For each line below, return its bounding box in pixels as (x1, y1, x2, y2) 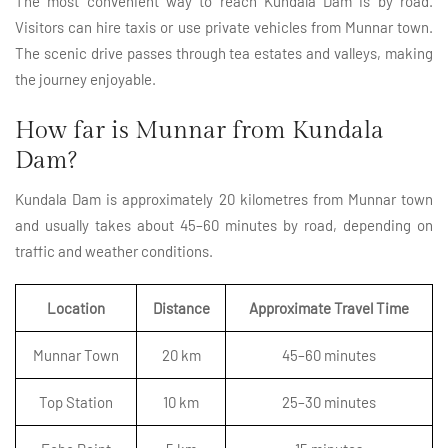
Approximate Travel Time (249, 299, 409, 318)
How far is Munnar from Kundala (15, 117, 384, 146)
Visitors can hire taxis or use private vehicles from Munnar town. (15, 18, 433, 37)
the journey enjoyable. (15, 70, 156, 89)
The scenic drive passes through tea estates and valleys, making (15, 44, 433, 63)
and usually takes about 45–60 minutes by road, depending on (15, 216, 433, 235)
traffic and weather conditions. (15, 242, 213, 261)
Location (47, 299, 105, 318)
